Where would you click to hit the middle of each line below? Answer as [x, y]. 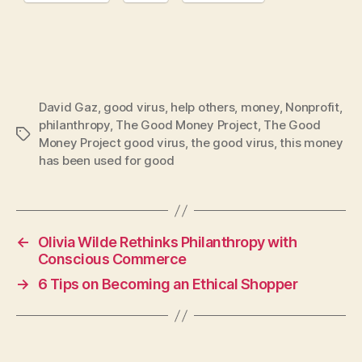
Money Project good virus [112, 143]
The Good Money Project [187, 125]
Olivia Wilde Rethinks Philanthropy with [167, 242]
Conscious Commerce [112, 259]
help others [203, 107]
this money [311, 143]
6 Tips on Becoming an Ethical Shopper [168, 284]
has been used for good [107, 161]
